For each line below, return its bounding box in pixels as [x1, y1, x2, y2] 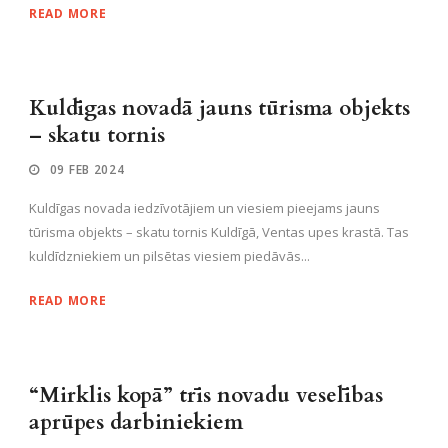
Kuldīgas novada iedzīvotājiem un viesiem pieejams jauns [29, 198, 380, 217]
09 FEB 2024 [49, 160, 125, 178]
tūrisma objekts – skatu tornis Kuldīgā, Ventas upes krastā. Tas [29, 222, 409, 241]
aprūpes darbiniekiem [29, 407, 243, 437]
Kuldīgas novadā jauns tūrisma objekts [29, 93, 410, 123]
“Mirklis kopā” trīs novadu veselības [29, 380, 383, 410]
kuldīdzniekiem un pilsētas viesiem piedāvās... [29, 246, 310, 265]
